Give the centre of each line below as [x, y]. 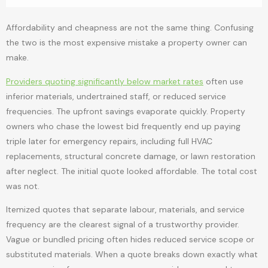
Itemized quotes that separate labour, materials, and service [125, 210]
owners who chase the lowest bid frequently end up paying [123, 126]
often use [223, 81]
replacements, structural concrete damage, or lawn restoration [131, 156]
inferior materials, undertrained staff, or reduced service [116, 96]
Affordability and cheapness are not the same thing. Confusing [130, 28]
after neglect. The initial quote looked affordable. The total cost [132, 171]
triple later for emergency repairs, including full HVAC [109, 141]
